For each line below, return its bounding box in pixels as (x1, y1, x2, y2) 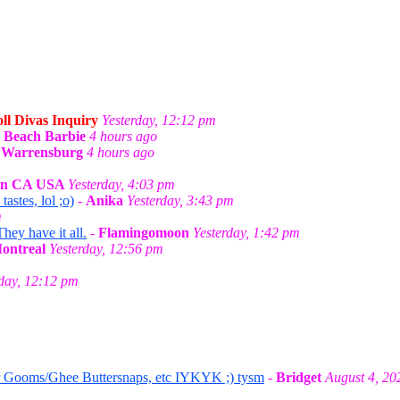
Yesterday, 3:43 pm (127, 193, 234, 208)
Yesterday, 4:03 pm (68, 177, 175, 192)
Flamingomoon (98, 225, 189, 240)
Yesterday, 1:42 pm (193, 225, 300, 240)
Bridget (276, 370, 321, 385)
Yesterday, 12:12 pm (102, 112, 216, 128)
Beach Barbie (4, 129, 86, 144)
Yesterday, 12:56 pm (49, 241, 163, 256)
